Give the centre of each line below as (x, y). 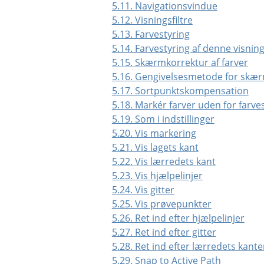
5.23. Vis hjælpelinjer (157, 175)
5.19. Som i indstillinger (163, 119)
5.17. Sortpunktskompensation (180, 90)
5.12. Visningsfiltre (152, 20)
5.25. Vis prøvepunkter (161, 204)
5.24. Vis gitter (143, 189)
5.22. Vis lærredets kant (164, 161)
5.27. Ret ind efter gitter (164, 232)
